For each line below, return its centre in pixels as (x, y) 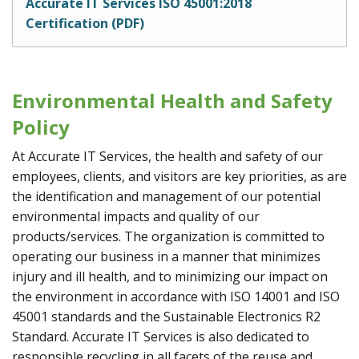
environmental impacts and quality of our (136, 217)
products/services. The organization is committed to (168, 237)
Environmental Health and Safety (172, 101)
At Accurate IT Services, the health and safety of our (167, 157)
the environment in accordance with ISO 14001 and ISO (176, 297)
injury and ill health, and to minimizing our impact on (170, 277)
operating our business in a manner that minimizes (166, 257)
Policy (41, 127)
